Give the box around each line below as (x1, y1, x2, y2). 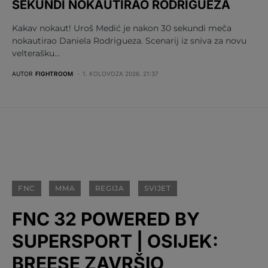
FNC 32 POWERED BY (12, 208, 200, 230)
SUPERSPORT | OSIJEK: (12, 230, 218, 252)
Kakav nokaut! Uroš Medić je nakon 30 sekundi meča (12, 22, 232, 33)
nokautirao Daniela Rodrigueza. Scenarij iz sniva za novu (12, 35, 246, 46)
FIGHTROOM (35, 69, 73, 77)
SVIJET (144, 183, 171, 193)
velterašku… (12, 47, 60, 59)
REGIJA (95, 183, 124, 193)
